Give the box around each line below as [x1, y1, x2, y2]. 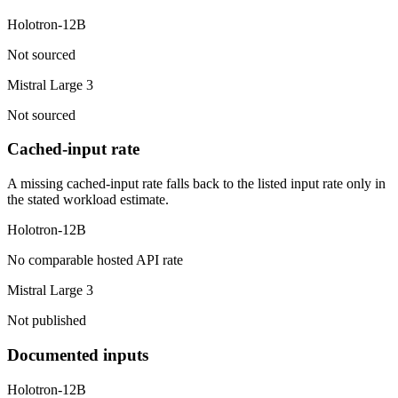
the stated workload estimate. [7, 192, 169, 208]
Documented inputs [7, 345, 148, 364]
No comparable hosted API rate [7, 252, 183, 268]
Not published [7, 313, 86, 329]
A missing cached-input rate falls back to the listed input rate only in [7, 176, 386, 192]
